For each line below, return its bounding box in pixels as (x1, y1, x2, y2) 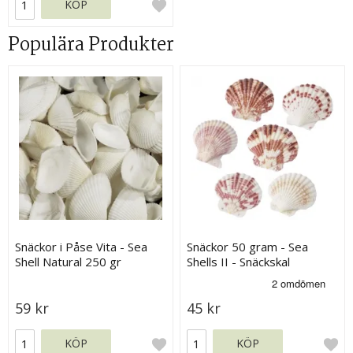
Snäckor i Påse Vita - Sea (15, 238, 148, 255)
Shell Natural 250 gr (15, 253, 122, 269)
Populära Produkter (8, 31, 174, 61)
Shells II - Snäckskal (187, 253, 291, 269)
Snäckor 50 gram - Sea (187, 238, 309, 255)
